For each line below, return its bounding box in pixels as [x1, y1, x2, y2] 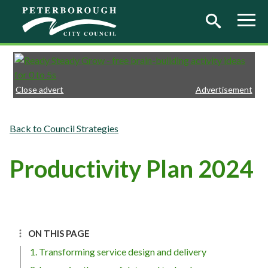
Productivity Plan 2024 [10, 154, 253, 183]
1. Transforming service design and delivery [30, 246, 206, 257]
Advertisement [195, 84, 252, 95]
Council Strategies [44, 123, 118, 134]
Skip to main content [10, 8, 93, 20]
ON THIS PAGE [28, 228, 90, 239]
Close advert [16, 84, 64, 95]
